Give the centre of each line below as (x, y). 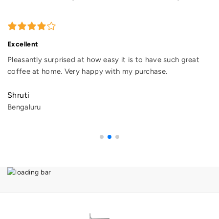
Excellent (23, 44)
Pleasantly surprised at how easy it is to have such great (104, 59)
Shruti (19, 95)
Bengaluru (24, 107)
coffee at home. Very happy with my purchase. (88, 71)
